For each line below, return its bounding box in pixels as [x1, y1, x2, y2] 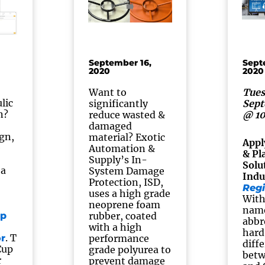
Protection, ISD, [89, 176, 164, 188]
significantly [89, 98, 148, 109]
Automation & [89, 143, 156, 154]
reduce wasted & [89, 109, 166, 121]
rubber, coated [89, 210, 157, 222]
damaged [89, 120, 132, 132]
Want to [89, 86, 127, 98]
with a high [89, 221, 143, 233]
